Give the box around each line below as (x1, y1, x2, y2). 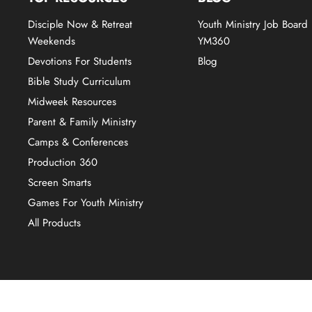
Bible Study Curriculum (28, 73, 131, 89)
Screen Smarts (28, 174, 91, 190)
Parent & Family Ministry (28, 114, 136, 130)
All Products (28, 214, 81, 231)
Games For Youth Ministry (28, 194, 143, 210)
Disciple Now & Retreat (28, 16, 132, 32)
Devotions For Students (28, 53, 132, 69)
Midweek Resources (28, 93, 116, 109)
